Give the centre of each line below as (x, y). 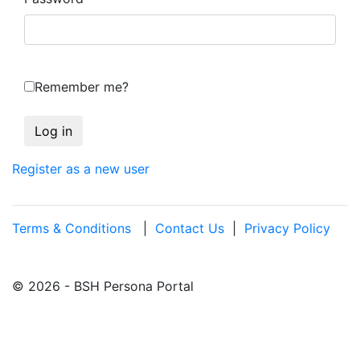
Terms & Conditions (72, 228)
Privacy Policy (287, 228)
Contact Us (190, 228)
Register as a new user (81, 169)
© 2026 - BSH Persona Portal (103, 286)
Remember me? (82, 87)
